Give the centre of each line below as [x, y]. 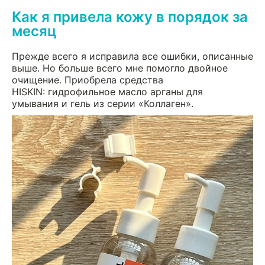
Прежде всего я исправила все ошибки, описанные [132, 56]
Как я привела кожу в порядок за [130, 17]
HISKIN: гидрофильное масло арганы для [107, 91]
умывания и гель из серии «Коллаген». [103, 103]
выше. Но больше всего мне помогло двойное [120, 68]
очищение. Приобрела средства [88, 80]
